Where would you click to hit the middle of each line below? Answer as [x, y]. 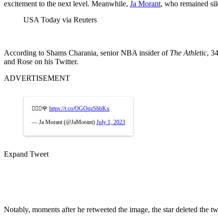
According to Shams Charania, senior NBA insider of [87, 53]
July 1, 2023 [111, 122]
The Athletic [188, 53]
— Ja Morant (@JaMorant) [64, 122]
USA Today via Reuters [60, 19]
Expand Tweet [26, 154]
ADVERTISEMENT [37, 78]
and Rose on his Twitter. [42, 61]
